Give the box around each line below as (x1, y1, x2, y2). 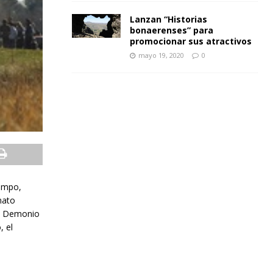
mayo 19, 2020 (138, 51, 184, 60)
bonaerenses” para (129, 24, 213, 36)
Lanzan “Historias (129, 13, 207, 25)
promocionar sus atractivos (129, 35, 252, 47)
